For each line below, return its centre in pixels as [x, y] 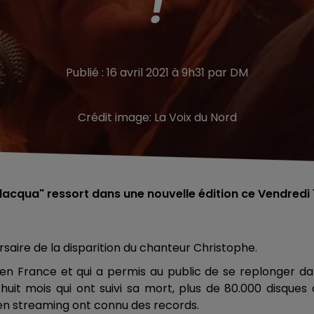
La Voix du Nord [195, 117]
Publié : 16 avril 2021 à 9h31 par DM [157, 73]
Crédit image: [116, 117]
